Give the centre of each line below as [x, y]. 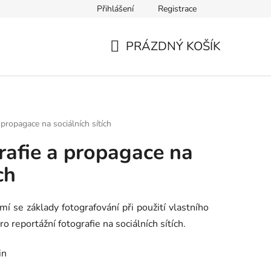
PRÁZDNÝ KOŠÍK [173, 46]
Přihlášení [115, 9]
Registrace [177, 9]
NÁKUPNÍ [137, 60]
